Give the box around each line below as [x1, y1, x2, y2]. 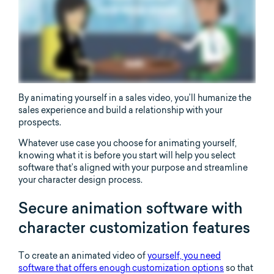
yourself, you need [147, 250, 221, 261]
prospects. [18, 117, 61, 128]
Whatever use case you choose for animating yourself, [18, 138, 237, 149]
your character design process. [18, 174, 143, 186]
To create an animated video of [18, 250, 147, 261]
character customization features [18, 218, 250, 237]
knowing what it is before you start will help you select [18, 150, 235, 161]
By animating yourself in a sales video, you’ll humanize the [18, 92, 251, 104]
